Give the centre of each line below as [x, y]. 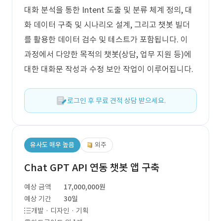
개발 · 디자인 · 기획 [60, 211]
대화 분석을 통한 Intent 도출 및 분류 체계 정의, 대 [108, 10]
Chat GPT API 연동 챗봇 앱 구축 [92, 168]
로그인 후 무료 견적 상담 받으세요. [116, 101]
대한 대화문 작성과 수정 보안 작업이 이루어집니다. [109, 69]
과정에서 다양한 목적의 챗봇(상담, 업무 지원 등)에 [108, 54]
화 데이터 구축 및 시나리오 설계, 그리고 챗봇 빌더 [107, 25]
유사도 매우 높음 [52, 145]
